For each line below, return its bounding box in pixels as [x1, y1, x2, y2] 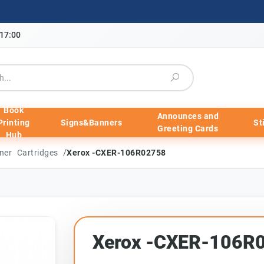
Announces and [157, 111, 219, 121]
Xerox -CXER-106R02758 [67, 148, 166, 157]
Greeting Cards [157, 124, 219, 133]
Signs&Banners [60, 117, 123, 127]
